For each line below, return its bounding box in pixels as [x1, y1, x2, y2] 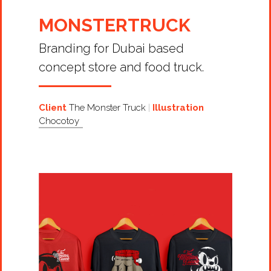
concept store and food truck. [39, 59, 204, 74]
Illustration [152, 102, 204, 114]
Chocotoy [39, 116, 82, 127]
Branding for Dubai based [39, 41, 184, 56]
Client [39, 102, 67, 114]
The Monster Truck [67, 102, 149, 114]
